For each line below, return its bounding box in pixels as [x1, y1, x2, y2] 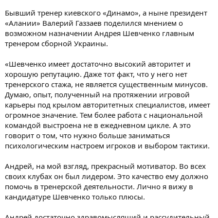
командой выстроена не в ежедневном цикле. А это [5, 120, 191, 130]
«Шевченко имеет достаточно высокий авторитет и [5, 59, 191, 69]
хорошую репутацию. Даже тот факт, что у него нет [5, 69, 187, 79]
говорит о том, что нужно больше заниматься [5, 130, 170, 141]
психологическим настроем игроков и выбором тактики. [5, 141, 210, 151]
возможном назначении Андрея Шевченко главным [5, 28, 194, 38]
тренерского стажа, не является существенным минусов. [5, 79, 208, 90]
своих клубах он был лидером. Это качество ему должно [5, 171, 208, 182]
